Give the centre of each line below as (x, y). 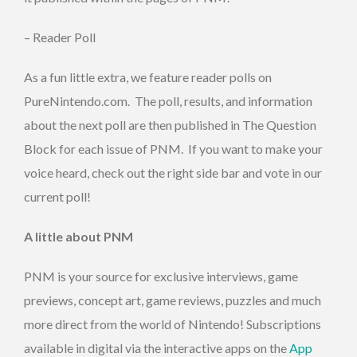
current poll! (57, 196)
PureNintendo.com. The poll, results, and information (168, 100)
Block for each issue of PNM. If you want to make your (173, 148)
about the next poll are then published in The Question (170, 124)
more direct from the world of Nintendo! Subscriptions (173, 324)
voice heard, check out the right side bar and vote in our (173, 172)
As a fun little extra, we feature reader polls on (148, 76)
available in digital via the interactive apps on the (157, 347)
